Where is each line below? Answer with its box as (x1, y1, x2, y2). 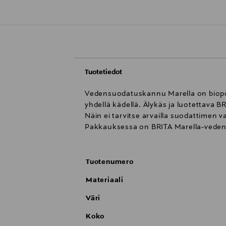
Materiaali (86, 176, 124, 185)
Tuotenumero (86, 158, 134, 166)
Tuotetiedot (85, 68, 122, 77)
